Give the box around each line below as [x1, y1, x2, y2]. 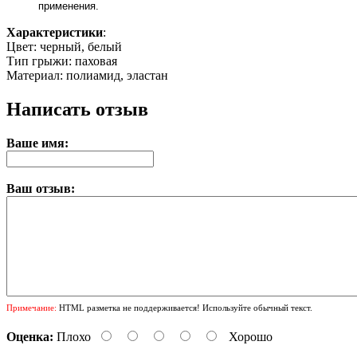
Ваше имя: [6, 136, 69, 151]
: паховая [69, 54, 117, 69]
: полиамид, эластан [60, 69, 168, 83]
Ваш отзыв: [6, 182, 75, 196]
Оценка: [6, 330, 53, 344]
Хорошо [229, 330, 273, 344]
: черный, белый [33, 40, 122, 54]
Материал [6, 69, 60, 83]
